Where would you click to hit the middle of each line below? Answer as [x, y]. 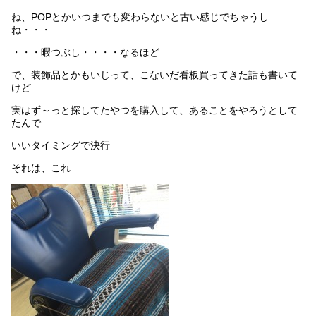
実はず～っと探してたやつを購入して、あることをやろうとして [154, 110]
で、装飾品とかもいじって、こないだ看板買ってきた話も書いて [154, 74]
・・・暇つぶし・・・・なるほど [85, 52]
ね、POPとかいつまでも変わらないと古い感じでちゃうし [140, 17]
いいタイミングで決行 [61, 145]
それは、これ [41, 168]
